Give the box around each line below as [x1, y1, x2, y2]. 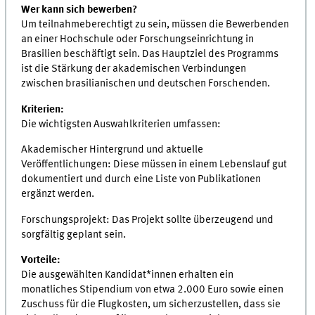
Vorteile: [21, 255, 61, 266]
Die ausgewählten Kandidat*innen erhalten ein [21, 269, 234, 281]
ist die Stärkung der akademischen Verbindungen [21, 63, 247, 75]
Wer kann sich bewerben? [21, 4, 138, 16]
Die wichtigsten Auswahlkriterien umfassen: [21, 118, 221, 130]
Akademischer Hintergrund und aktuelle [21, 144, 204, 156]
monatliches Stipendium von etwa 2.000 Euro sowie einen [21, 284, 284, 296]
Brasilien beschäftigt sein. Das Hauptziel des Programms [21, 49, 279, 60]
